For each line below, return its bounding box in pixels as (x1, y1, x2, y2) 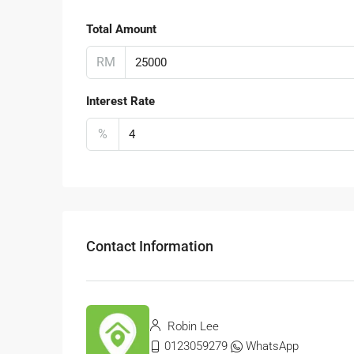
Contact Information (86, 237, 213, 254)
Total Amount (86, 22, 156, 37)
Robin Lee (164, 319, 219, 334)
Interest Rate (86, 94, 155, 109)
